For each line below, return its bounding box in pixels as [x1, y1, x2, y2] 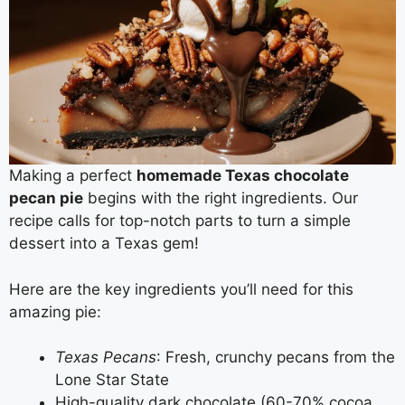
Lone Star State [55, 371, 169, 390]
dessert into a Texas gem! [9, 234, 203, 253]
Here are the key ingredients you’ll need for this [9, 279, 353, 298]
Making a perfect [9, 166, 137, 185]
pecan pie [9, 189, 83, 208]
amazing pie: [9, 302, 101, 321]
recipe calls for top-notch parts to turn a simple [9, 212, 351, 231]
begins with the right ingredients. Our [83, 189, 358, 208]
